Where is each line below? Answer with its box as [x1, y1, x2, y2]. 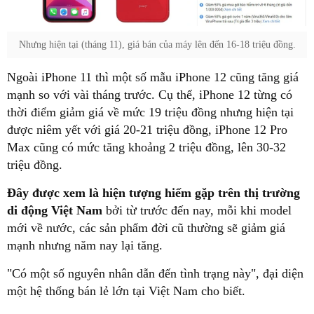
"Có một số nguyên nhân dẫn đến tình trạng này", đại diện [7, 266, 303, 280]
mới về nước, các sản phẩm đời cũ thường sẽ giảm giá [7, 220, 285, 235]
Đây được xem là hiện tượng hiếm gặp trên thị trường [7, 185, 300, 200]
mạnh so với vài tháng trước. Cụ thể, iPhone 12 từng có [7, 87, 292, 102]
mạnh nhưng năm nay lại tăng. [7, 238, 163, 252]
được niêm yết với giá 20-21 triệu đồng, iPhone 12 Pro [7, 122, 287, 137]
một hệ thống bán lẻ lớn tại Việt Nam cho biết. [7, 283, 245, 298]
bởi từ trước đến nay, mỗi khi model [102, 203, 292, 217]
